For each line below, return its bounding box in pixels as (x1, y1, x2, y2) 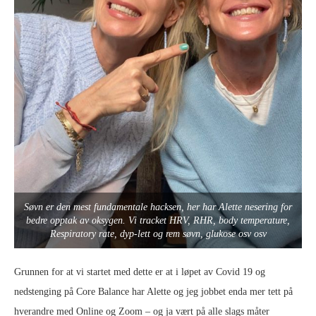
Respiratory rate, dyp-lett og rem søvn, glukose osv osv (49, 229, 267, 240)
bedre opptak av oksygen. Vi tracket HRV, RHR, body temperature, (26, 215, 290, 226)
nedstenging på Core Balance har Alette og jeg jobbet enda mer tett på (14, 286, 293, 298)
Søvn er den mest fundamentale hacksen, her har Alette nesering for (24, 202, 292, 213)
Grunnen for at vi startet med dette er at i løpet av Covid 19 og (14, 267, 265, 278)
